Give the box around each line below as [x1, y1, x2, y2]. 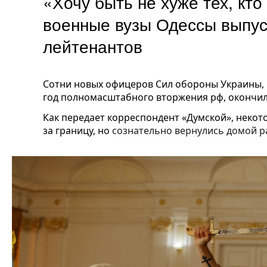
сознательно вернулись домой [112, 124, 259, 137]
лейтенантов [43, 34, 152, 58]
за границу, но [43, 124, 112, 137]
